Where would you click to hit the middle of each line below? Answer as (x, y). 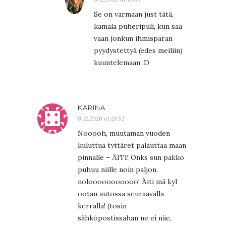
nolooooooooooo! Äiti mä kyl (127, 181)
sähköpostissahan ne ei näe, (125, 218)
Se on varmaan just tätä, (134, 14)
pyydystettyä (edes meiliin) (138, 50)
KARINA (92, 107)
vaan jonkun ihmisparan (133, 38)
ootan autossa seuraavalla (121, 193)
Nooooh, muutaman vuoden (124, 133)
